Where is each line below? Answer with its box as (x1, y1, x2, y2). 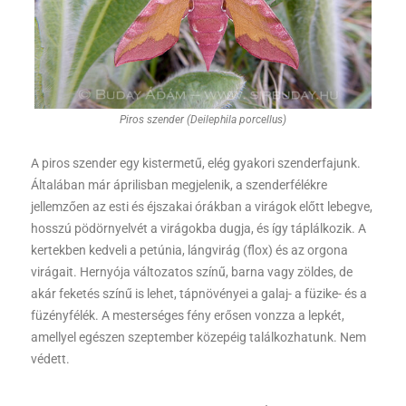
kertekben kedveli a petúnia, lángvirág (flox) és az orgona (31, 243, 348, 258)
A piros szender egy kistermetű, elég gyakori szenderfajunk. (31, 156, 361, 171)
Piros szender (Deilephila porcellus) (120, 113, 286, 127)
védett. (31, 352, 72, 367)
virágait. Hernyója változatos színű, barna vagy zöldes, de (31, 265, 353, 280)
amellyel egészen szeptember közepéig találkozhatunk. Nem (31, 330, 366, 345)
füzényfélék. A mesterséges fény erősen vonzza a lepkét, (31, 308, 344, 324)
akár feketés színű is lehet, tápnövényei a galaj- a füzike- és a (31, 286, 367, 302)
